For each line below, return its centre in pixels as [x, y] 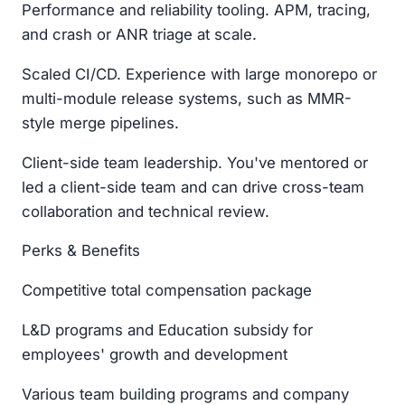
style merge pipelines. [100, 122]
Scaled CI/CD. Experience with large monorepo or [199, 74]
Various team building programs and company [185, 394]
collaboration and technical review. [146, 211]
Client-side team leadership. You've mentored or [195, 162]
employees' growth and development [155, 355]
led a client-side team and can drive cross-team [193, 187]
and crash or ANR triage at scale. [139, 35]
